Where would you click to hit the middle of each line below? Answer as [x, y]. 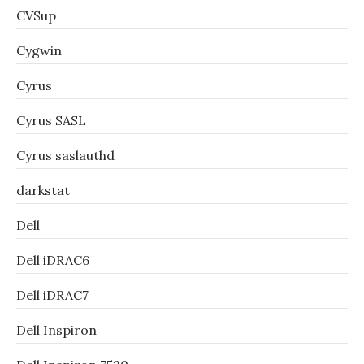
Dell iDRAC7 [52, 295]
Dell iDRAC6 [53, 260]
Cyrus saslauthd [65, 155]
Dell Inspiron [56, 330]
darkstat [43, 190]
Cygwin [39, 50]
